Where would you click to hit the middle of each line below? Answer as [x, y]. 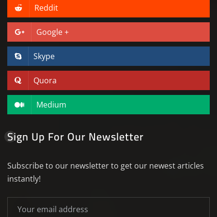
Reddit [46, 8]
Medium [51, 104]
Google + [53, 32]
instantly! [24, 178]
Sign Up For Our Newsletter [76, 136]
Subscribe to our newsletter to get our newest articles [106, 165]
